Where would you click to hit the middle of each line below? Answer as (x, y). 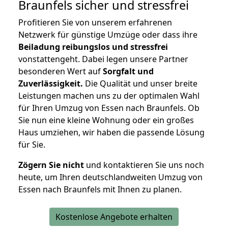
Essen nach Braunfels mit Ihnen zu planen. (100, 190)
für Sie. (32, 145)
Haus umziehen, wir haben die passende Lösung (111, 133)
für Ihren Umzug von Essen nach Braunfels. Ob (109, 108)
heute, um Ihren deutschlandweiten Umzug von (110, 177)
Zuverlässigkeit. (51, 84)
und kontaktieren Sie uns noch (144, 165)
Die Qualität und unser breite (140, 84)
